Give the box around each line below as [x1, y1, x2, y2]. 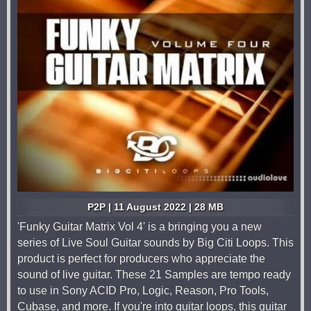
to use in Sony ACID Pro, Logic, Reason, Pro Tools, [17, 285, 269, 296]
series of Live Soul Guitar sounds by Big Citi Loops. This [17, 237, 294, 249]
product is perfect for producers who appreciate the [17, 253, 265, 264]
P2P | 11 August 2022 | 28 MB [87, 201, 224, 212]
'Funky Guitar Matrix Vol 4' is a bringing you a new [17, 221, 262, 233]
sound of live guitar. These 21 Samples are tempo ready [17, 269, 291, 280]
